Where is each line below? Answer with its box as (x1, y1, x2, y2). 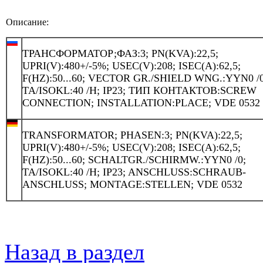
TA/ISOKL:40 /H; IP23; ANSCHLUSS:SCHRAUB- (22, 166, 246, 178)
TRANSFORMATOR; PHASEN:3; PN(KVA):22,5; (22, 129, 242, 141)
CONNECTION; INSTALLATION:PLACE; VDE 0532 (22, 96, 260, 109)
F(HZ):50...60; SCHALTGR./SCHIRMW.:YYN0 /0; (22, 153, 246, 166)
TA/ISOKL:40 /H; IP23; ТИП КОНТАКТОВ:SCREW (22, 84, 257, 96)
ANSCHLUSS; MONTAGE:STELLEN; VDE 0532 (22, 178, 242, 190)
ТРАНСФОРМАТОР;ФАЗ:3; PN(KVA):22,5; (22, 47, 218, 59)
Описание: (6, 16, 49, 27)
